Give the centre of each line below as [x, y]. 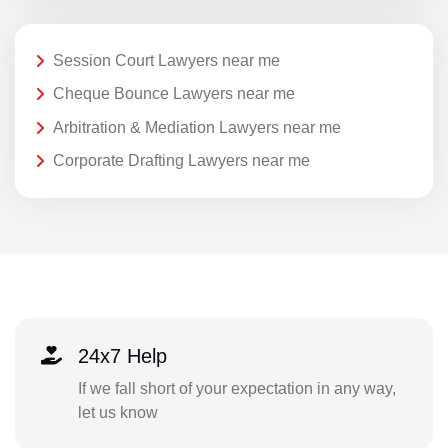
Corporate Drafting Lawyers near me [181, 161]
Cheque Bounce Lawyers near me [174, 94]
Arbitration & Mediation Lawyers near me [197, 127]
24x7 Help [122, 355]
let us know [117, 412]
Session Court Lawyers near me [166, 60]
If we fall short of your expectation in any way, [236, 388]
